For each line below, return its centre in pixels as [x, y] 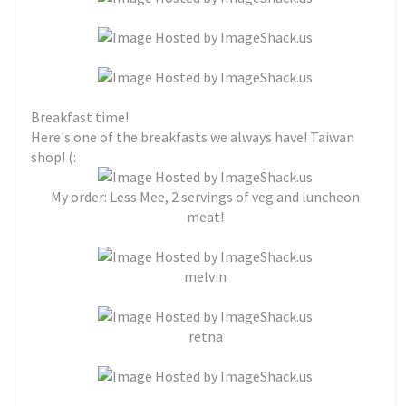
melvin [205, 276]
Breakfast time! [80, 117]
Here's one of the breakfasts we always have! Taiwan [193, 137]
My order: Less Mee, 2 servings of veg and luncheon [205, 197]
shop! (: [54, 157]
